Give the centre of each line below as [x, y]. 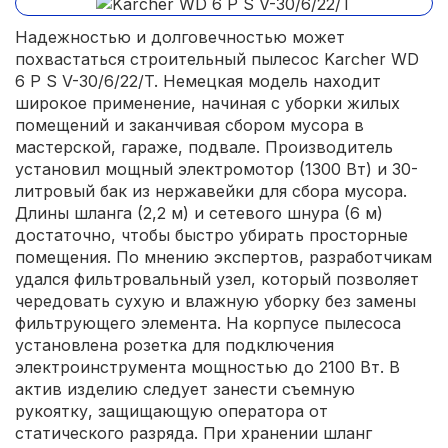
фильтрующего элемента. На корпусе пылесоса [208, 322]
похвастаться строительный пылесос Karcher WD [217, 58]
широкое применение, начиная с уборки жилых [207, 102]
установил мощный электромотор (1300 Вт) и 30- [216, 168]
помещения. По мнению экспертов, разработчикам [223, 256]
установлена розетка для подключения [174, 344]
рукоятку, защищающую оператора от [171, 410]
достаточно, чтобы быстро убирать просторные [211, 234]
